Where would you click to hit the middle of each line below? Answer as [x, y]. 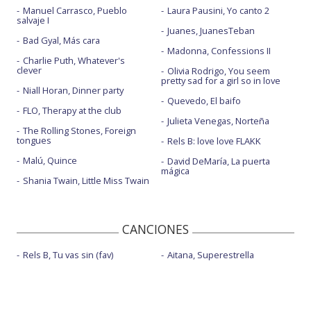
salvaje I [33, 20]
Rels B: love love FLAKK [214, 141]
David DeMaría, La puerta [218, 161]
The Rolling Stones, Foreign [79, 131]
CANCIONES [155, 229]
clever [29, 70]
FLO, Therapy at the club [72, 110]
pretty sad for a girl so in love [220, 81]
